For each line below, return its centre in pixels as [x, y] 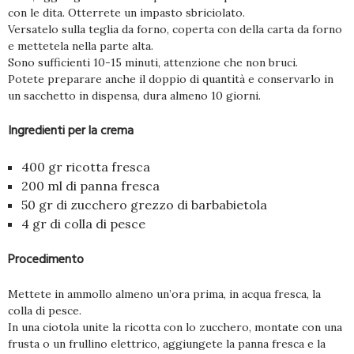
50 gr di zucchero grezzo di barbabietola [144, 204]
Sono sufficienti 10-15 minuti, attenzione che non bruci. [153, 62]
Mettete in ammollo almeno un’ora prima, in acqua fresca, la [164, 294]
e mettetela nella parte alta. [81, 45]
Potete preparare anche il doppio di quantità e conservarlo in [171, 79]
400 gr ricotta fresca [86, 166]
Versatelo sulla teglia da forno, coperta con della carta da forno [175, 29]
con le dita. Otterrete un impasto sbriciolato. [126, 12]
